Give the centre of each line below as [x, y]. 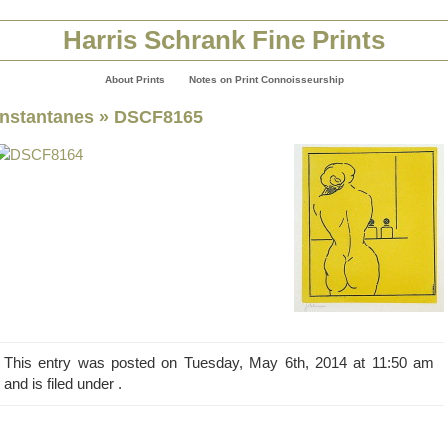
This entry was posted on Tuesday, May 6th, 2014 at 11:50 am [219, 363]
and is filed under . [63, 384]
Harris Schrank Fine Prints [224, 40]
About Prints [134, 79]
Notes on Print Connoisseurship [266, 79]
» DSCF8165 [148, 116]
